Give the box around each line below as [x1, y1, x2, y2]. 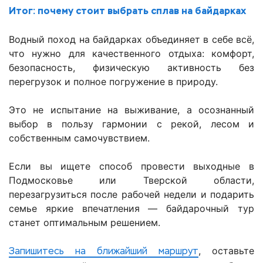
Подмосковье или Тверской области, [9, 174, 254, 187]
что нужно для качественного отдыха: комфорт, [9, 48, 254, 60]
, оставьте [198, 245, 254, 257]
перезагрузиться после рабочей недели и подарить [9, 188, 254, 201]
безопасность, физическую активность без [9, 62, 254, 74]
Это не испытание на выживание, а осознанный [9, 104, 254, 116]
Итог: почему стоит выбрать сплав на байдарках [9, 5, 246, 18]
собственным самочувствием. [9, 132, 150, 144]
